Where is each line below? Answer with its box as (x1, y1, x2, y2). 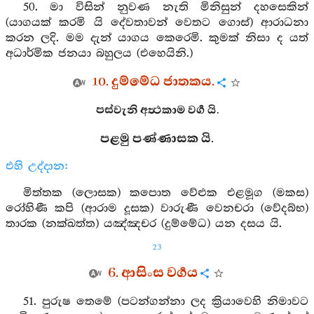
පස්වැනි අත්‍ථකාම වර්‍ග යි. (95, 102, 219, 118)
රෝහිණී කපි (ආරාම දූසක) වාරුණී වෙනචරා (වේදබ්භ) (6, 202, 308, 215)
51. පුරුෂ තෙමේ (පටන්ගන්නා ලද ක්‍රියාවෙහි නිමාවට (22, 295, 308, 308)
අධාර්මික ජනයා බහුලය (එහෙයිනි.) (6, 47, 193, 60)
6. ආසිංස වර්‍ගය (108, 264, 198, 282)
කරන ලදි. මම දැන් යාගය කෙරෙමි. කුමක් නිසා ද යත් (6, 32, 308, 45)
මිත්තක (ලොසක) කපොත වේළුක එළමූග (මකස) (22, 186, 308, 200)
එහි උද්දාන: (6, 160, 69, 173)
